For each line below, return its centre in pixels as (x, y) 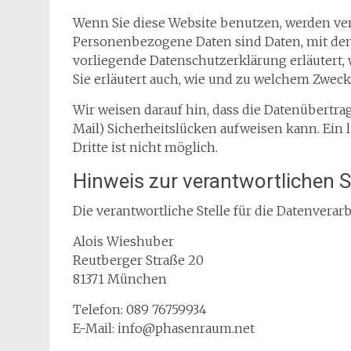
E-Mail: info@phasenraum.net (164, 328)
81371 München (120, 279)
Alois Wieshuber (123, 241)
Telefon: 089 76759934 (140, 309)
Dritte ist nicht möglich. (145, 147)
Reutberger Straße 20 (138, 260)
